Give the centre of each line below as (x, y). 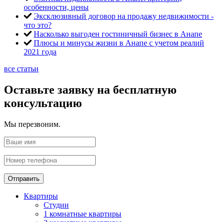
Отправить (24, 178)
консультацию (43, 103)
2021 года (40, 52)
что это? (38, 25)
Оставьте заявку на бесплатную (90, 89)
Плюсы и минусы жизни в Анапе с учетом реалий (119, 43)
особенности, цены (56, 7)
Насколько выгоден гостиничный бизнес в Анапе (118, 34)
